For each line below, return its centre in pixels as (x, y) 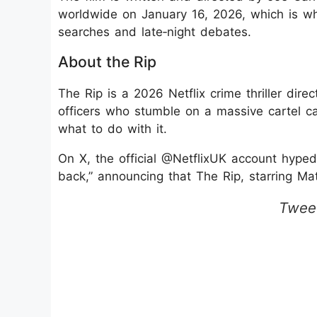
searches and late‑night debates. (155, 31)
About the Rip (107, 61)
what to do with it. (113, 128)
